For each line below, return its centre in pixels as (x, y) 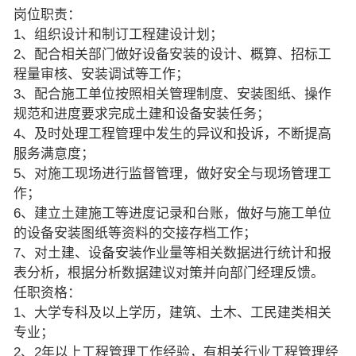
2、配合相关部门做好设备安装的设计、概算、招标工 (172, 54)
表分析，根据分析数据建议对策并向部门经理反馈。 (168, 273)
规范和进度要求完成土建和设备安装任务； (141, 114)
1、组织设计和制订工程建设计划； (118, 34)
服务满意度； (54, 153)
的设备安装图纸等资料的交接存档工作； (135, 233)
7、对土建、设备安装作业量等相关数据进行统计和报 (172, 253)
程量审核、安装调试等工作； (101, 74)
